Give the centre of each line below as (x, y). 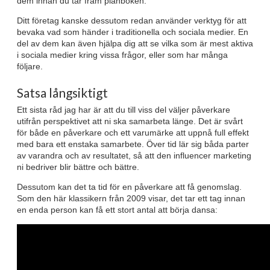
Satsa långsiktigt (62, 93)
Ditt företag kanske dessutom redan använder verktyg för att (132, 21)
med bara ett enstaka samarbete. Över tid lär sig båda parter (133, 144)
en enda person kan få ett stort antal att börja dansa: (117, 209)
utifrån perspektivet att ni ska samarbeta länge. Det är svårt (130, 121)
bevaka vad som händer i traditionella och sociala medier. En (133, 32)
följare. (30, 67)
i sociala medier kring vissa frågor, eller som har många (122, 55)
